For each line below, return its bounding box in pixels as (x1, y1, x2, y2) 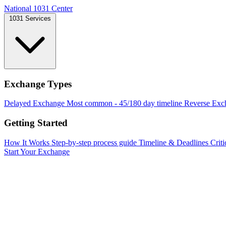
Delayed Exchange (4, 99, 65, 108)
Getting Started (4, 118, 68, 129)
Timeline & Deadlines (139, 138, 208, 147)
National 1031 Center (4, 4, 73, 13)
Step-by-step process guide (51, 138, 137, 147)
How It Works (4, 138, 49, 147)
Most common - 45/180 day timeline (67, 99, 182, 108)
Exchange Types (4, 78, 72, 89)
